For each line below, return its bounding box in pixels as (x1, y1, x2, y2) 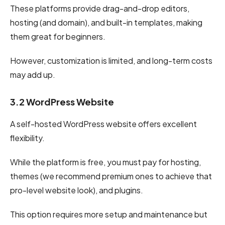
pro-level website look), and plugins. (10, 184, 143, 195)
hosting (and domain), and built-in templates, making (10, 17, 202, 28)
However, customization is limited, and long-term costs (10, 55, 212, 66)
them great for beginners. (10, 31, 105, 42)
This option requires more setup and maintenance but (10, 208, 207, 219)
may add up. (10, 69, 55, 80)
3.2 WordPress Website (10, 95, 114, 107)
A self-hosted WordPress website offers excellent (10, 118, 197, 129)
